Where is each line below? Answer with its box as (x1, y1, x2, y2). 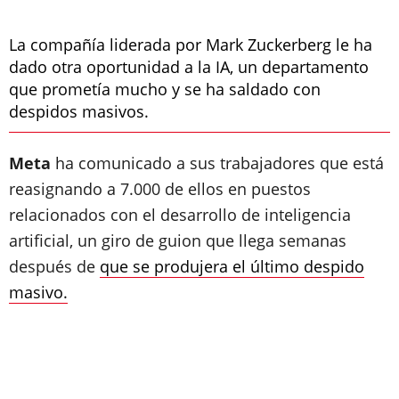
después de (9, 256, 100, 277)
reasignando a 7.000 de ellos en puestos (9, 178, 311, 199)
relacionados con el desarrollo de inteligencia (9, 204, 351, 225)
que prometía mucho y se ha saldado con (9, 78, 321, 100)
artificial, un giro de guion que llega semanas (9, 230, 346, 251)
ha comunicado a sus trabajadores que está (51, 152, 384, 174)
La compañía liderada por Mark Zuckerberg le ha (9, 34, 372, 55)
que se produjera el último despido (100, 256, 364, 277)
